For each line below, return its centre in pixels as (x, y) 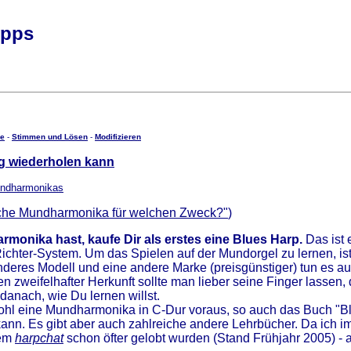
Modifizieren (118, 137)
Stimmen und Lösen (50, 137)
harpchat (39, 338)
